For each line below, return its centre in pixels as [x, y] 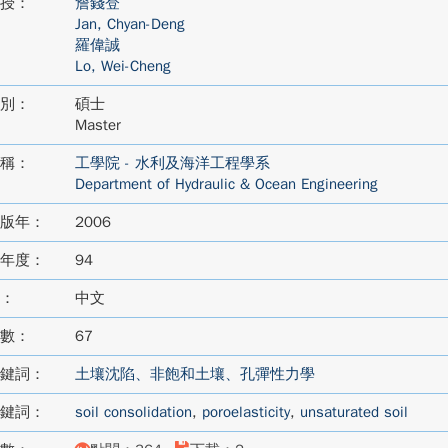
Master [97, 125]
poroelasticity [245, 412]
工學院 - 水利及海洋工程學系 [172, 163]
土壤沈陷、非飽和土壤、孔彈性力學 [194, 374]
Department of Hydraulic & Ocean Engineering [226, 184]
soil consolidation [133, 412]
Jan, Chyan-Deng [129, 24]
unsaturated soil [353, 412]
